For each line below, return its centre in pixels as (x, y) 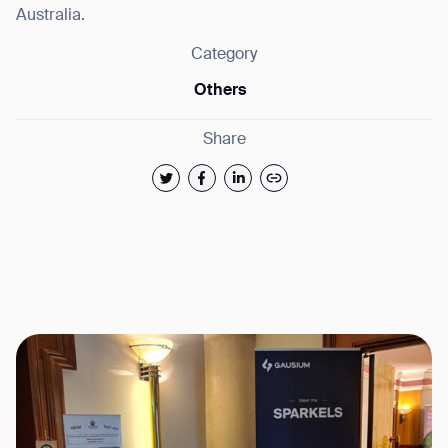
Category (224, 55)
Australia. (50, 16)
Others (220, 91)
